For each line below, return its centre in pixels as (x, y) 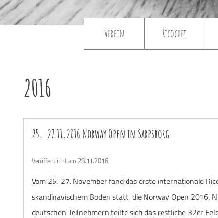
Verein (114, 33)
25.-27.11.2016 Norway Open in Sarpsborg (100, 134)
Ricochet (174, 33)
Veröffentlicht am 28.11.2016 (70, 160)
